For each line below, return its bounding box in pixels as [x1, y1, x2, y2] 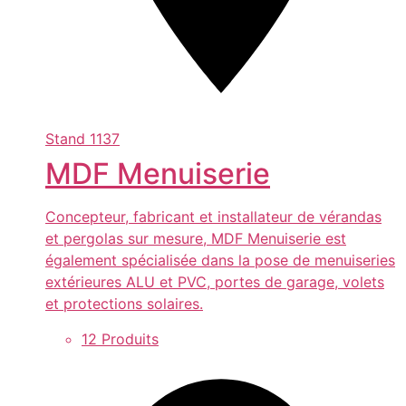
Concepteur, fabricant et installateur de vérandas [45, 208, 382, 227]
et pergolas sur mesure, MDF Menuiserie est [45, 229, 346, 248]
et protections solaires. [45, 295, 203, 314]
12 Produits [82, 329, 159, 348]
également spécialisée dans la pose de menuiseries [45, 251, 395, 270]
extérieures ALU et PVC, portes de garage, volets [45, 273, 384, 292]
